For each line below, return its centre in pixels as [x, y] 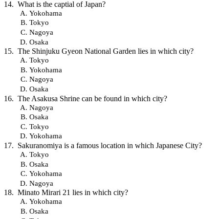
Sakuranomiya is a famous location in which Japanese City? [110, 145]
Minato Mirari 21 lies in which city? [73, 193]
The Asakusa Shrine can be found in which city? [92, 98]
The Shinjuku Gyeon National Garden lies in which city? [106, 51]
